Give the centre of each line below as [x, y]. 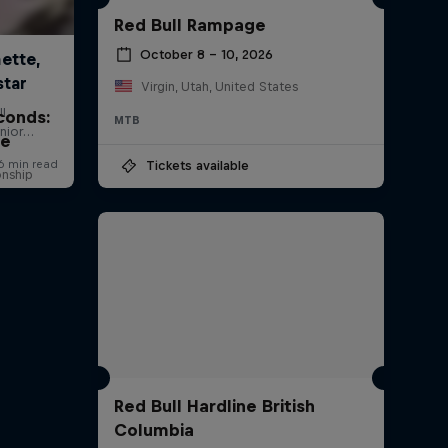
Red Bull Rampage [189, 24]
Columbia [153, 430]
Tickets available [197, 165]
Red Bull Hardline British [214, 406]
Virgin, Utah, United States [219, 86]
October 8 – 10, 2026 [206, 55]
